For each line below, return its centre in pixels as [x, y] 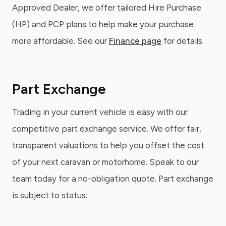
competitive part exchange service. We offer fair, [107, 129]
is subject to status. [50, 195]
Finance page [135, 41]
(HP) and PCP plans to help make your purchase [103, 24]
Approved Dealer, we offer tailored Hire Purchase [107, 8]
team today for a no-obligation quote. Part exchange [113, 179]
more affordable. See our [61, 41]
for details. [183, 41]
